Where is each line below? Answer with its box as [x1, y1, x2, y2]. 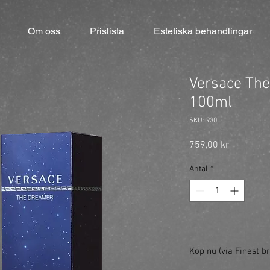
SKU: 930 [189, 116, 217, 125]
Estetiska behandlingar [154, 25, 252, 37]
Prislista [90, 25, 124, 37]
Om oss [28, 25, 60, 37]
